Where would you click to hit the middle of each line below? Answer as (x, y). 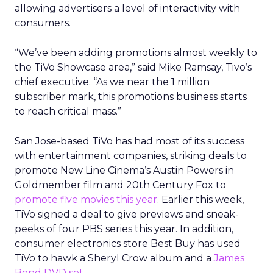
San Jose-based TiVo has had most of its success (129, 141)
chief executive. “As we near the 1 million (112, 82)
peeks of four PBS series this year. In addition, (124, 229)
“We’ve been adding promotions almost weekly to (136, 53)
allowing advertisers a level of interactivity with (127, 8)
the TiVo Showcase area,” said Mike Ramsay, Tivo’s (133, 67)
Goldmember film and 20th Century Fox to (120, 185)
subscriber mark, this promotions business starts (131, 97)
